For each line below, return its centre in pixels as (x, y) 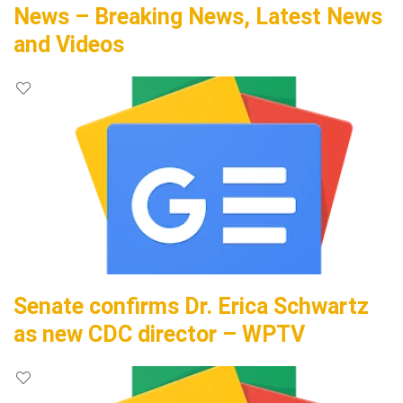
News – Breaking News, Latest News (198, 17)
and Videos (69, 45)
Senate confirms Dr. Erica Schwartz (191, 306)
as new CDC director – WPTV (159, 334)
